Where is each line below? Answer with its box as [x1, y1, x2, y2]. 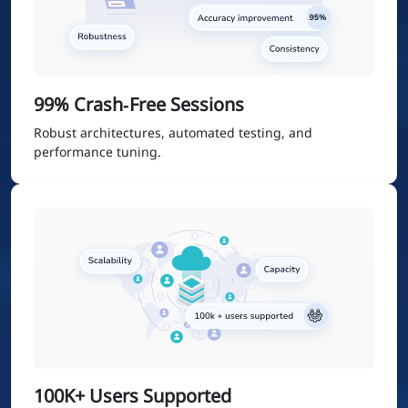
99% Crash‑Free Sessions [34, 92, 244, 117]
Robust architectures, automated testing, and [34, 124, 312, 142]
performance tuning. [34, 143, 161, 161]
